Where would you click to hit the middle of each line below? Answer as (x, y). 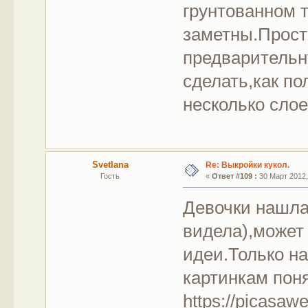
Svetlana (110, 165)
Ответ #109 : (234, 176)
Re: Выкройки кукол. (247, 165)
